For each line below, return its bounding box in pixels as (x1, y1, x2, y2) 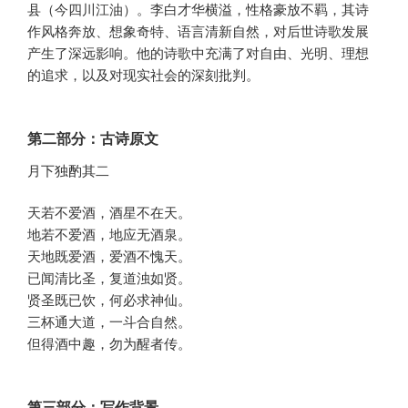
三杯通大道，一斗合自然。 (27, 311, 191, 331)
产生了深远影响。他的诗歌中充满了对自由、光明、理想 (27, 43, 369, 63)
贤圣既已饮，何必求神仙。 (27, 290, 191, 310)
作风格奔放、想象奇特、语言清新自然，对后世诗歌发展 (27, 21, 369, 41)
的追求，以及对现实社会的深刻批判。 (27, 65, 260, 85)
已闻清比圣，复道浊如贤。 (27, 268, 191, 288)
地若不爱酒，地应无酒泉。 (27, 224, 191, 244)
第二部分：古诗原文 (27, 127, 158, 148)
